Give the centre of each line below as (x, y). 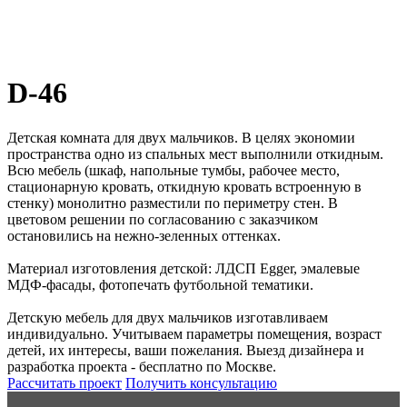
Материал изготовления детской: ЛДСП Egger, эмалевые (184, 268)
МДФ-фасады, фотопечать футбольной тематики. (160, 284)
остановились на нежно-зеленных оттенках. (144, 235)
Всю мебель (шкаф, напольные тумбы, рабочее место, (174, 170)
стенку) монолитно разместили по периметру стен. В (173, 203)
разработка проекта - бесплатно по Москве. (142, 366)
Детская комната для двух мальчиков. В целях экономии (181, 137)
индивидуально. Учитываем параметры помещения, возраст (194, 333)
